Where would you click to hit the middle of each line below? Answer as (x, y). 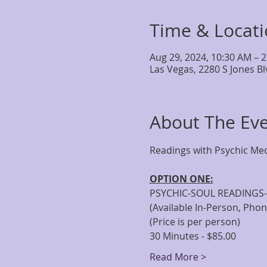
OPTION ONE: (181, 179)
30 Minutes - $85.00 (193, 236)
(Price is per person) (195, 222)
